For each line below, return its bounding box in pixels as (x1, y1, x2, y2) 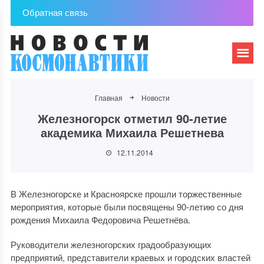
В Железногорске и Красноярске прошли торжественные (10, 187, 242, 200)
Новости (141, 93, 170, 103)
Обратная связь (22, 6, 88, 18)
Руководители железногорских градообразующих (10, 238, 212, 250)
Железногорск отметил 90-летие (37, 110, 227, 127)
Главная (94, 93, 123, 103)
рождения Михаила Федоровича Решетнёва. (10, 213, 190, 226)
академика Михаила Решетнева (40, 124, 224, 141)
